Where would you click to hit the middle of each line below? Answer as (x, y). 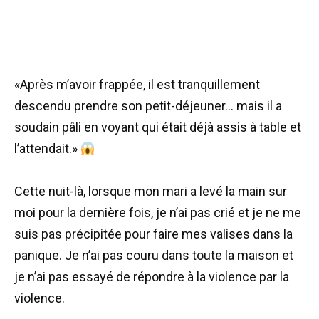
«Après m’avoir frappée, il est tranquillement (137, 84)
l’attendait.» (47, 148)
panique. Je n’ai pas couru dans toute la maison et (154, 256)
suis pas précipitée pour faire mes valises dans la (153, 234)
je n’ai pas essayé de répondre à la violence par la (152, 277)
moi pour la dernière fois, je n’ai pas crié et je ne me (158, 213)
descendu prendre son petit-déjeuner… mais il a (148, 105)
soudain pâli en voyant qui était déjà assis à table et (158, 127)
